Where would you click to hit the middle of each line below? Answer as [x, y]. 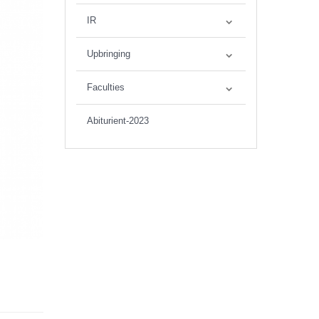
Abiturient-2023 [118, 121]
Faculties [106, 87]
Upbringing [109, 54]
